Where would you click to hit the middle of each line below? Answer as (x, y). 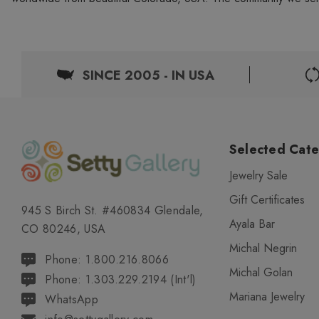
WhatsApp (72, 299)
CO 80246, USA (64, 229)
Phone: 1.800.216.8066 (107, 259)
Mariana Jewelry (267, 297)
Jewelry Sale (258, 176)
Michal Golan (261, 272)
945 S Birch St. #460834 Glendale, (113, 210)
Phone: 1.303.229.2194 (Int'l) (121, 279)
